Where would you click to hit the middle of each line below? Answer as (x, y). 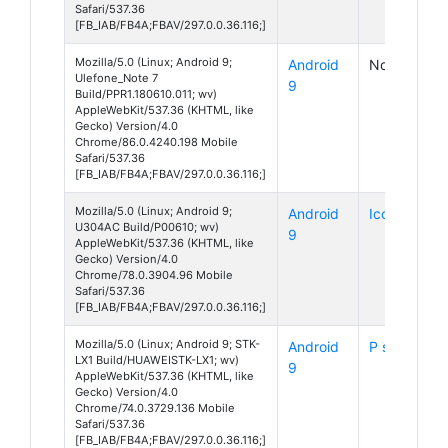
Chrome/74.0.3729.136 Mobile (155, 407)
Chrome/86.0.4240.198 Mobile (156, 141)
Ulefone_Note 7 (116, 77)
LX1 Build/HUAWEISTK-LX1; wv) (157, 359)
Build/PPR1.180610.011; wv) (146, 93)
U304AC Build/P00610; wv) (147, 226)
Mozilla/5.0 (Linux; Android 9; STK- (167, 343)
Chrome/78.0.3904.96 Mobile (154, 274)
